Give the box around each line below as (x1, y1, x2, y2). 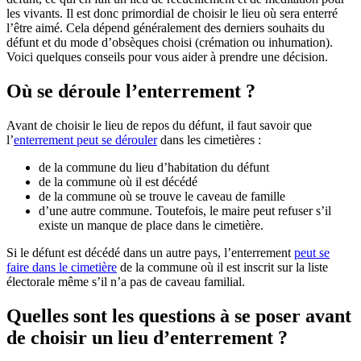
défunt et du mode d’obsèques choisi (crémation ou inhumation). (6, 35, 333, 50)
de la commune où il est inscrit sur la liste (117, 260, 328, 274)
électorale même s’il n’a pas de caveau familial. (6, 275, 248, 288)
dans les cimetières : (157, 133, 261, 147)
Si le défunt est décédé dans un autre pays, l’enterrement (6, 246, 294, 259)
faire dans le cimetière (6, 260, 117, 274)
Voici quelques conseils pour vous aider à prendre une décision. (6, 50, 328, 64)
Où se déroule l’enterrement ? (6, 81, 260, 102)
